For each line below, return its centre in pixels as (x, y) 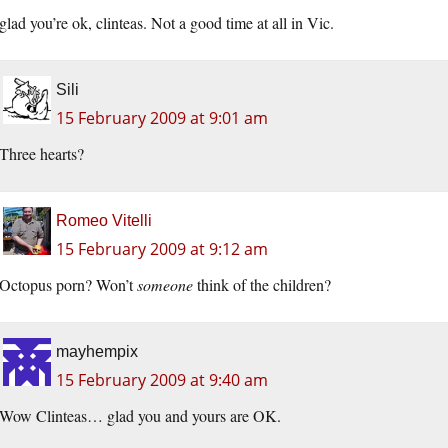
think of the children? (262, 285)
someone (165, 285)
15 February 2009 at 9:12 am (162, 249)
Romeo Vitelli (104, 221)
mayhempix (97, 352)
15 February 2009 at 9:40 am (162, 380)
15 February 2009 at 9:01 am (162, 118)
